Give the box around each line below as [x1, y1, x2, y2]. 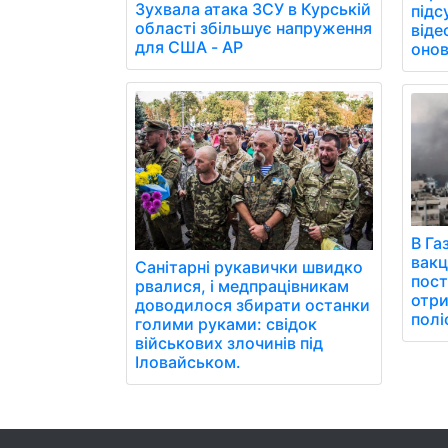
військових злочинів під [135, 332, 323, 353]
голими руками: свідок [135, 313, 317, 334]
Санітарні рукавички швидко [135, 256, 363, 277]
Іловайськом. [135, 351, 241, 372]
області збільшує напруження [135, 17, 372, 38]
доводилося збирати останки [135, 294, 370, 315]
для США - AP [135, 36, 243, 57]
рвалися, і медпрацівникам [135, 275, 349, 296]
